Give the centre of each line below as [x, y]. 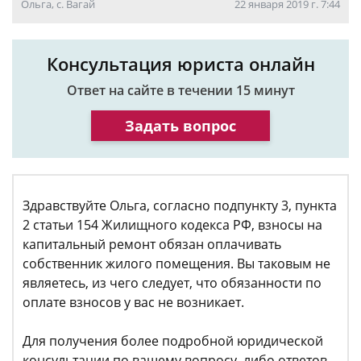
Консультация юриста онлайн [180, 64]
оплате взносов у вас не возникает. [133, 302]
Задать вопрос [180, 125]
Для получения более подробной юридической [173, 341]
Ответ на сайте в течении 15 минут [180, 90]
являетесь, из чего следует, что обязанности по [172, 283]
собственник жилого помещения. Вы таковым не [176, 263]
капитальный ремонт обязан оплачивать [152, 244]
